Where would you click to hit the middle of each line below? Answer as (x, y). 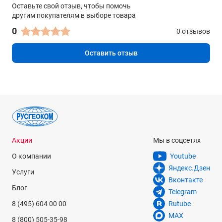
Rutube (180, 204)
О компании (31, 156)
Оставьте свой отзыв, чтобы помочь (71, 6)
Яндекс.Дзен (189, 168)
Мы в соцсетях (177, 140)
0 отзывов (193, 31)
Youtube (183, 156)
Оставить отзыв (111, 53)
